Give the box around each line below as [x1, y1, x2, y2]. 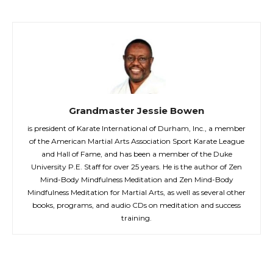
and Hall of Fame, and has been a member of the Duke [41, 149, 232, 159]
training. [121, 213, 152, 223]
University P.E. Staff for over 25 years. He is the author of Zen [31, 162, 242, 172]
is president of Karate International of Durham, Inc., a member [27, 124, 246, 133]
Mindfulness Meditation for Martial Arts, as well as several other [27, 188, 246, 197]
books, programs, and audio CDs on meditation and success [32, 200, 241, 210]
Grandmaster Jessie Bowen [69, 105, 204, 117]
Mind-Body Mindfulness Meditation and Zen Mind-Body [40, 175, 233, 185]
